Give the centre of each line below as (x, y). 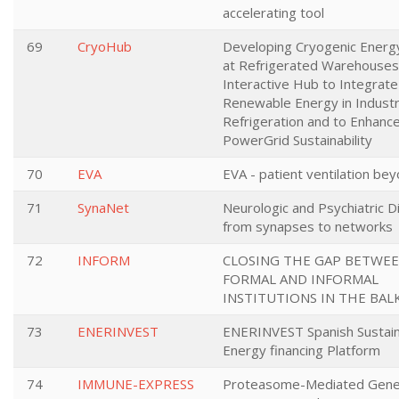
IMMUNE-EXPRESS (136, 384)
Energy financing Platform (301, 350)
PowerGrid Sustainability (297, 140)
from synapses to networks (308, 226)
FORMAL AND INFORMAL (301, 279)
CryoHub (105, 46)
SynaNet (103, 208)
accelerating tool (273, 12)
